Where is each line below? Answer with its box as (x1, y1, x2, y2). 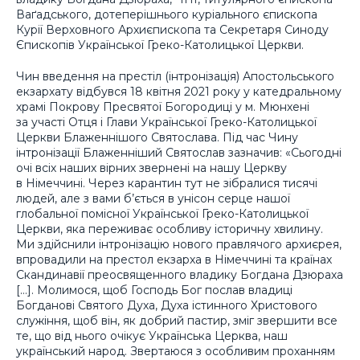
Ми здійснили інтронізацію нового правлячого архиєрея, (16, 236, 342, 252)
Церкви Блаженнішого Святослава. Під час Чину (16, 129, 298, 145)
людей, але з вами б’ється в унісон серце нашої (16, 190, 290, 206)
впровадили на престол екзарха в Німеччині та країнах (16, 252, 332, 267)
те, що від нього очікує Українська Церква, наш (16, 328, 288, 343)
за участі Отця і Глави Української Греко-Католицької (16, 114, 317, 129)
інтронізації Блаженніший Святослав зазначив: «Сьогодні (16, 145, 342, 160)
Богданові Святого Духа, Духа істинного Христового (16, 297, 317, 313)
